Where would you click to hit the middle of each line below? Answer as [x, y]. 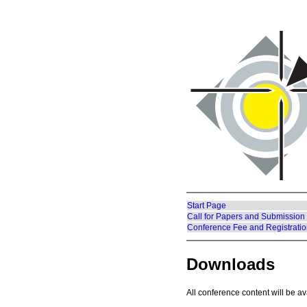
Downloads [231, 264]
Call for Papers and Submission [246, 217]
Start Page [207, 206]
